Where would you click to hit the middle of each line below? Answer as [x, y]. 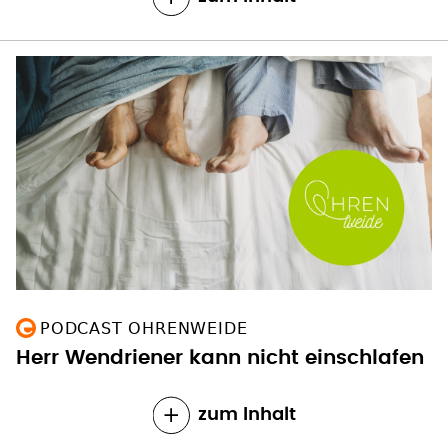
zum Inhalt [246, 415]
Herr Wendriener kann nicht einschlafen [220, 358]
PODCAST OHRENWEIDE [144, 329]
